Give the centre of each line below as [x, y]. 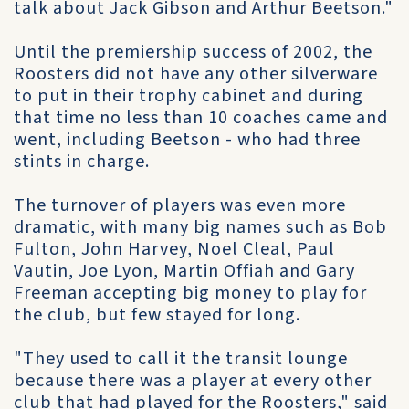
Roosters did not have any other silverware [196, 74]
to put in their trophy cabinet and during [189, 96]
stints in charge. [82, 162]
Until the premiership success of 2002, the [193, 52]
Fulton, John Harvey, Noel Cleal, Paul [174, 249]
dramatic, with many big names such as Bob [200, 227]
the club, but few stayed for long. [157, 315]
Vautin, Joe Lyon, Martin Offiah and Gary [184, 271]
